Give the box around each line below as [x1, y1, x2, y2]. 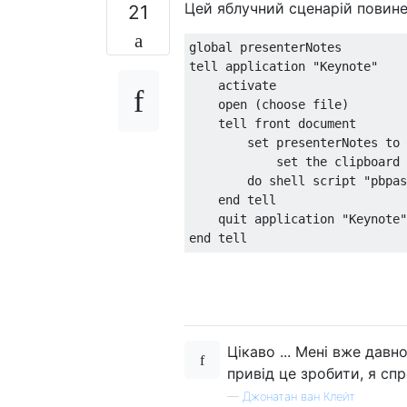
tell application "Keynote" [189, 58, 378, 74]
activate [189, 77, 276, 93]
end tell [189, 192, 305, 207]
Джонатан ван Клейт [243, 389, 355, 403]
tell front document [189, 115, 356, 131]
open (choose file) [189, 96, 349, 112]
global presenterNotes [189, 39, 342, 55]
